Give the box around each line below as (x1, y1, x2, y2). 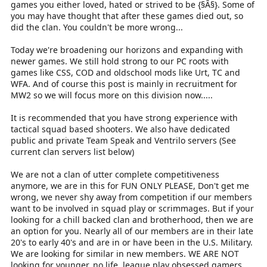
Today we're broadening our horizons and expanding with (11, 44, 243, 55)
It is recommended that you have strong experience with (11, 111, 238, 123)
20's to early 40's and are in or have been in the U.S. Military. (11, 236, 253, 248)
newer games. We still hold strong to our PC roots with (11, 55, 229, 67)
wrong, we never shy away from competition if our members (11, 191, 252, 203)
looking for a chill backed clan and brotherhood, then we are (11, 213, 253, 225)
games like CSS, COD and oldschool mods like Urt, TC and (11, 66, 240, 78)
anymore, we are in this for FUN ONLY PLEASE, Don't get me (11, 179, 249, 191)
